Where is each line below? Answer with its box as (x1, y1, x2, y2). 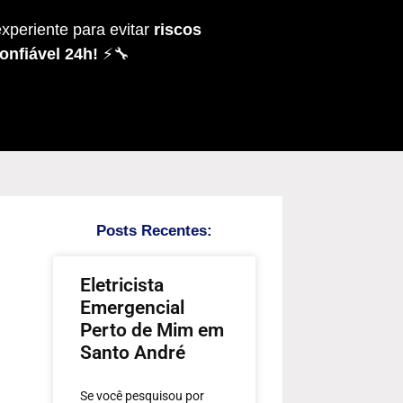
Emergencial (80, 297, 184, 319)
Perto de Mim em (80, 319, 224, 342)
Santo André (80, 342, 185, 364)
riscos (154, 20, 201, 39)
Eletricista (80, 274, 164, 297)
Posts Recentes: (96, 222, 212, 240)
